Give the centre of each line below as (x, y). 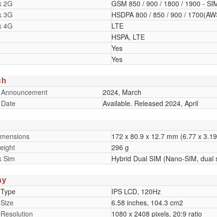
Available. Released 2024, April (150, 103)
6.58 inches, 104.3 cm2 (147, 202)
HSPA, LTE (128, 37)
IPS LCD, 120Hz (136, 191)
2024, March (122, 92)
